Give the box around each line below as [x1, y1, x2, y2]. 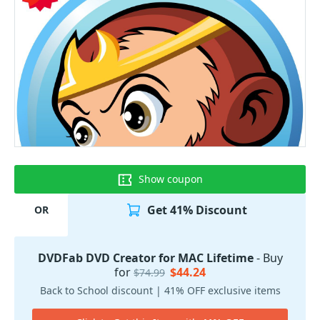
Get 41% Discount [146, 201, 247, 218]
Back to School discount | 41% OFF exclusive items [39, 284, 281, 297]
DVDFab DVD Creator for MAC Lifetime [37, 250, 254, 266]
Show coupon [139, 172, 203, 186]
